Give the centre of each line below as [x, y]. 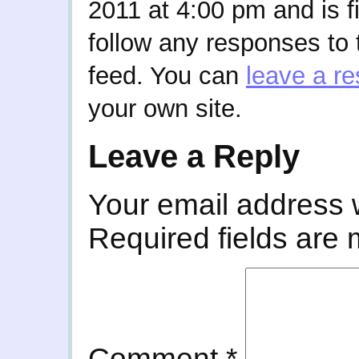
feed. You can [167, 76]
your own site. [165, 109]
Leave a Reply [194, 156]
